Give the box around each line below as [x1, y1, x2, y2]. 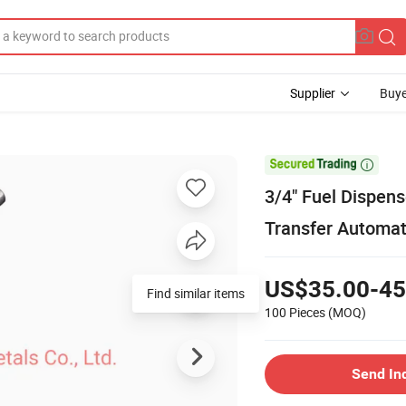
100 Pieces [265, 303, 325, 321]
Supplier [290, 84, 335, 101]
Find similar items [147, 284, 245, 302]
